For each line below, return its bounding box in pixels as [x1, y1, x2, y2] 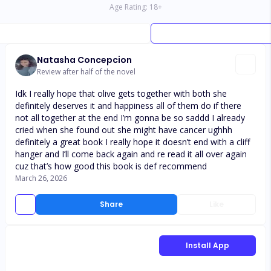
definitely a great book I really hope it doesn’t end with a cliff [15, 136, 250, 148]
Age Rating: [109, 2, 148, 12]
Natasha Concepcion [37, 54, 132, 66]
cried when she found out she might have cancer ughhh [15, 124, 232, 135]
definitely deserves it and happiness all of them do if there [15, 100, 241, 111]
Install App [186, 240, 229, 250]
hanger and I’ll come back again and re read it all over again [15, 148, 247, 160]
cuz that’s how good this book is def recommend [15, 160, 207, 172]
